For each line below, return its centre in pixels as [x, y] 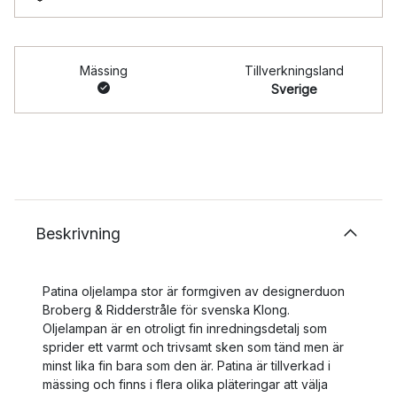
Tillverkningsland [294, 70]
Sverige [294, 89]
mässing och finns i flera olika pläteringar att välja [185, 384]
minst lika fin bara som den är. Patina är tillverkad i [187, 366]
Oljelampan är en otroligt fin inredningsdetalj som [185, 328]
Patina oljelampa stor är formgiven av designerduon [194, 291]
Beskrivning [78, 234]
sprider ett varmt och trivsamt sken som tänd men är [193, 347]
